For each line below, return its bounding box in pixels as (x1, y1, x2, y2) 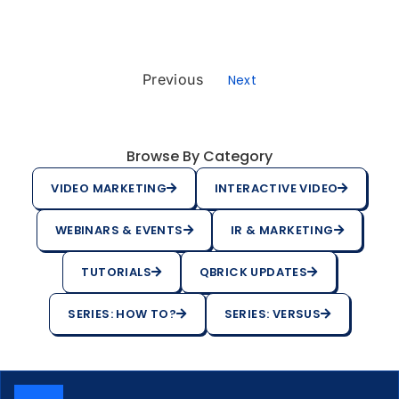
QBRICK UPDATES (199, 264, 308, 281)
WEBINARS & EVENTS (54, 222, 183, 239)
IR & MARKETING (231, 222, 334, 239)
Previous (142, 69, 204, 88)
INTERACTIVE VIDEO (214, 180, 338, 197)
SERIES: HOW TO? (68, 305, 177, 322)
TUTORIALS (81, 264, 152, 281)
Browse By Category (126, 146, 273, 167)
